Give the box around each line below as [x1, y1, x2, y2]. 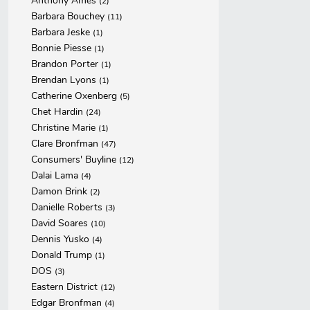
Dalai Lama [31, 169, 81, 182]
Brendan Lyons [31, 73, 99, 86]
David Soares [31, 217, 91, 230]
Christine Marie [31, 121, 98, 134]
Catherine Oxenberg [31, 89, 120, 102]
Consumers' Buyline [31, 153, 119, 166]
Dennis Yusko [31, 232, 92, 246]
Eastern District [31, 280, 100, 293]
